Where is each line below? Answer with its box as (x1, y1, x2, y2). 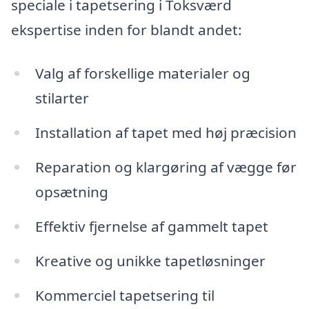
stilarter (34, 88, 89, 108)
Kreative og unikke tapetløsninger (34, 250, 266, 270)
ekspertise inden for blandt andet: (11, 19, 242, 39)
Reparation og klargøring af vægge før (34, 157, 297, 177)
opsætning (34, 182, 108, 202)
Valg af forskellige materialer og (34, 63, 250, 83)
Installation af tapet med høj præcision (34, 123, 297, 143)
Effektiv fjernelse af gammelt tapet (34, 217, 268, 237)
